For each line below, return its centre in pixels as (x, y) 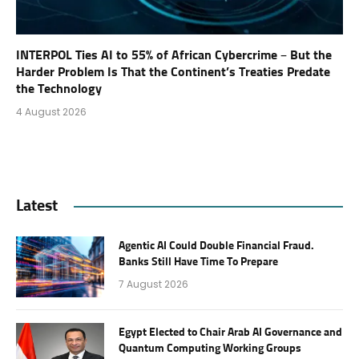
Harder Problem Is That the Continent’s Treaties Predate (173, 72)
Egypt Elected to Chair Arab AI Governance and (230, 333)
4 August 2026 (51, 112)
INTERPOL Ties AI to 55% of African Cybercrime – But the (174, 55)
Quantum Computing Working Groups (210, 349)
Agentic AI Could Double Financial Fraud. (216, 246)
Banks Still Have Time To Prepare (198, 262)
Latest (37, 206)
